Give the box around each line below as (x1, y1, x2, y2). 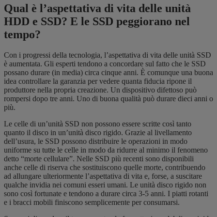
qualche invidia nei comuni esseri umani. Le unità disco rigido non (4, 181, 206, 189)
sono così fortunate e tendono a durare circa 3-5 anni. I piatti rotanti (4, 189, 208, 198)
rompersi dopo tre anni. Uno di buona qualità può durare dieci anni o (4, 94, 213, 103)
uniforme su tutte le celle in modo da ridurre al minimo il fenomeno (4, 146, 208, 154)
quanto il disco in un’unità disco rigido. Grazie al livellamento (4, 128, 192, 137)
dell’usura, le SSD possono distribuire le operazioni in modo (4, 137, 187, 145)
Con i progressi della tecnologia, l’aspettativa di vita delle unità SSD (4, 51, 211, 59)
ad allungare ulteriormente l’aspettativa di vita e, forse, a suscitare (4, 172, 202, 180)
